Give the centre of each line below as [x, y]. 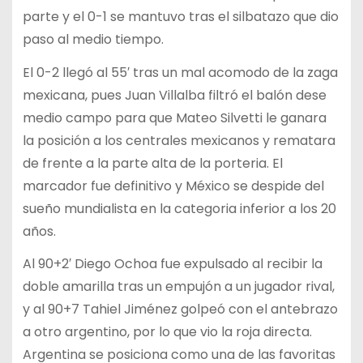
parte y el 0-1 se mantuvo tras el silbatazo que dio [180, 16]
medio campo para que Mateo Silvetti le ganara [174, 117]
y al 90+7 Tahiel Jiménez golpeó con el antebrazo [180, 310]
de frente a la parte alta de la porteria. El [152, 163]
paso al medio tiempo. [93, 39]
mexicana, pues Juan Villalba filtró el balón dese [174, 95]
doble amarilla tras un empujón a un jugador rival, [178, 287]
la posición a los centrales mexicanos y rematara [179, 140]
